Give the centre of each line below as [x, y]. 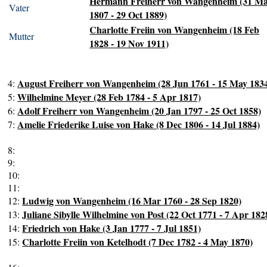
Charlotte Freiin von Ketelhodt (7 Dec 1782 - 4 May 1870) [138, 242]
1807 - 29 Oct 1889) [128, 15]
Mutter [22, 36]
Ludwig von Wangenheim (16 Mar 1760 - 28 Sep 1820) [132, 201]
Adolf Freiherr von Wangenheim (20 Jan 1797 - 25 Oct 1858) [139, 111]
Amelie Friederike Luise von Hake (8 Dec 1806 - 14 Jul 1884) [139, 125]
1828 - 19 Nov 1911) [129, 44]
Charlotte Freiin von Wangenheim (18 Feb [175, 30]
